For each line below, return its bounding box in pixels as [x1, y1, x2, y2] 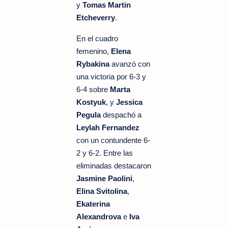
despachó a [101, 110, 141, 119]
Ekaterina [76, 199, 110, 208]
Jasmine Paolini [76, 174, 132, 183]
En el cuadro [76, 34, 118, 43]
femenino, [76, 46, 111, 55]
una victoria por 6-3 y [76, 72, 146, 81]
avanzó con [109, 59, 150, 68]
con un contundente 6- [76, 135, 150, 145]
